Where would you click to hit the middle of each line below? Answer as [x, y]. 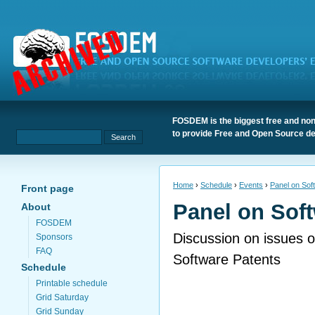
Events [251, 185]
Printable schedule [72, 283]
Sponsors [54, 237]
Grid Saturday [62, 297]
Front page [47, 188]
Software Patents [227, 259]
